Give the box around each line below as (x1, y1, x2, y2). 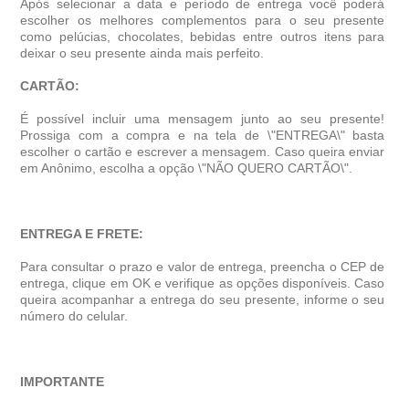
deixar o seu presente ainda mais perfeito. (20, 46, 265, 61)
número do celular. (20, 309, 129, 324)
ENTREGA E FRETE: (20, 226, 144, 242)
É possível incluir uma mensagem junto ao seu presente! (20, 111, 385, 127)
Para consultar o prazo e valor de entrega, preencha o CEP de (20, 259, 385, 275)
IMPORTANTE (20, 374, 105, 390)
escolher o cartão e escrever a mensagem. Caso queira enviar (20, 144, 385, 160)
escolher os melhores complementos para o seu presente (20, 13, 385, 28)
